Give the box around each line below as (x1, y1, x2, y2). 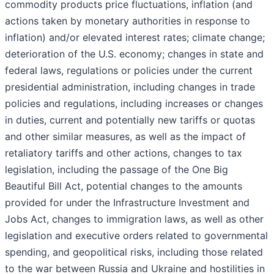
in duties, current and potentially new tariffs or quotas (5, 114, 255, 127)
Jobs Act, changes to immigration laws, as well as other (5, 213, 264, 226)
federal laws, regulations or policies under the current (5, 64, 253, 77)
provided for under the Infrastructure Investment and (5, 196, 250, 209)
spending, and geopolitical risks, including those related (5, 246, 263, 259)
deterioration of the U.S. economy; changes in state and (5, 48, 264, 61)
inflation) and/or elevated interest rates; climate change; (5, 31, 265, 44)
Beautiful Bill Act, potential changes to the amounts (5, 180, 242, 193)
